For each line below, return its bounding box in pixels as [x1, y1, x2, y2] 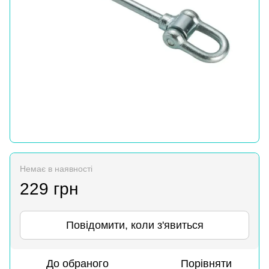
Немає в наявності [20, 164, 92, 174]
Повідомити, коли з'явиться [65, 219, 204, 231]
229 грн [20, 180, 78, 198]
